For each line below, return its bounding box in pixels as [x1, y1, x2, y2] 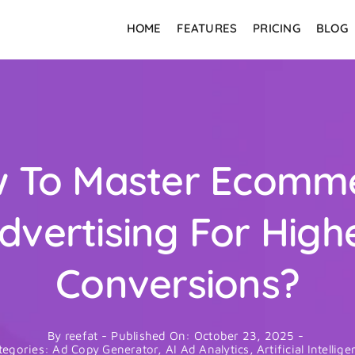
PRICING [253, 20, 300, 36]
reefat [64, 329, 98, 342]
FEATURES [177, 20, 238, 36]
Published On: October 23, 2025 [111, 329, 294, 342]
